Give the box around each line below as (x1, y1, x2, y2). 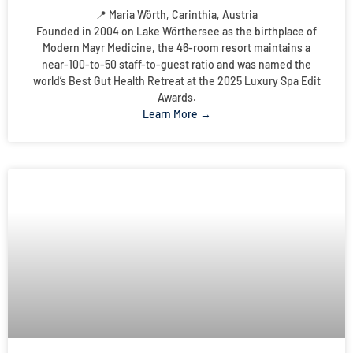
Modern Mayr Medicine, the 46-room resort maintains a (43, 41, 310, 55)
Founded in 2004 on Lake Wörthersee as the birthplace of (36, 24, 317, 39)
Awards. (157, 91, 196, 105)
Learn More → (142, 107, 211, 121)
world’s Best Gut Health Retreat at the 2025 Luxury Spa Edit (32, 74, 321, 88)
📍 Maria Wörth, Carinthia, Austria (95, 8, 258, 22)
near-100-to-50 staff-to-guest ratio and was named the (42, 58, 311, 72)
